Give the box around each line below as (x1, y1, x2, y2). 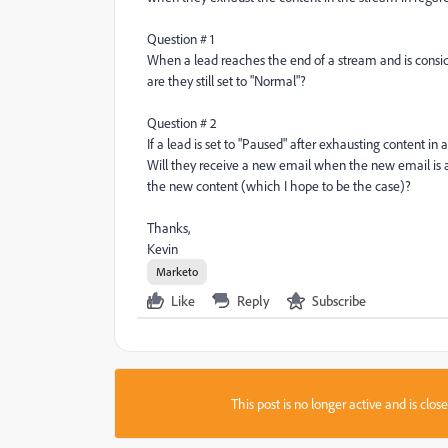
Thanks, (147, 219, 190, 236)
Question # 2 (147, 114, 217, 131)
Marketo (156, 264, 198, 279)
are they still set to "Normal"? (147, 72, 306, 89)
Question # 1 (147, 30, 214, 47)
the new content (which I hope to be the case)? (147, 177, 411, 194)
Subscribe (312, 292, 366, 309)
